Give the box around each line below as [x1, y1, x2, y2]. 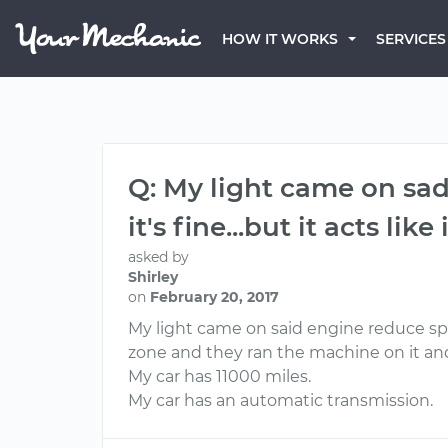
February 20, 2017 [150, 288, 279, 306]
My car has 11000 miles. [128, 367, 311, 386]
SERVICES [376, 30, 446, 48]
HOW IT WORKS [222, 30, 338, 48]
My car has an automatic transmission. [128, 391, 433, 410]
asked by [128, 248, 189, 266]
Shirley [128, 268, 178, 286]
